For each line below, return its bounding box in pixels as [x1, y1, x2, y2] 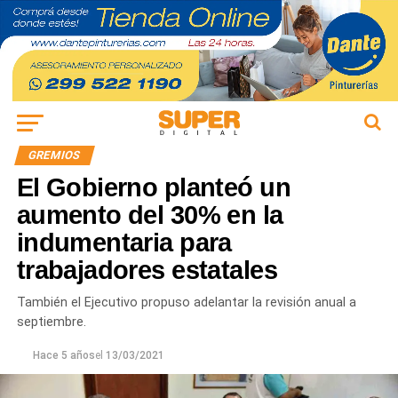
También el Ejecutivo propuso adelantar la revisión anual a [16, 295, 356, 311]
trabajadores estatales [16, 256, 277, 285]
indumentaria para [16, 228, 232, 258]
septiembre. [16, 314, 86, 330]
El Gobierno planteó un [16, 173, 291, 203]
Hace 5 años [32, 349, 95, 362]
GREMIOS [26, 148, 83, 163]
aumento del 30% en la [16, 201, 283, 230]
